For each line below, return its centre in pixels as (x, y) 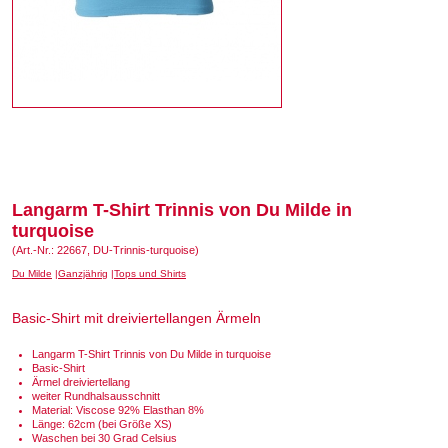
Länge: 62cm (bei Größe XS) (102, 424)
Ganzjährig (83, 273)
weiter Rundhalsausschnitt (96, 396)
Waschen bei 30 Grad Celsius (104, 438)
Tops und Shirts (150, 273)
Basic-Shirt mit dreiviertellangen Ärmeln (136, 318)
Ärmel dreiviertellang (81, 382)
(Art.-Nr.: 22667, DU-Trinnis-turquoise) (105, 250)
